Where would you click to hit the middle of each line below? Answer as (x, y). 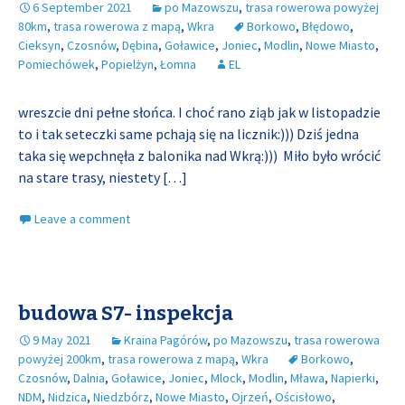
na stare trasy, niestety (90, 177)
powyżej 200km (60, 359)
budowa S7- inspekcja (126, 313)
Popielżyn (127, 64)
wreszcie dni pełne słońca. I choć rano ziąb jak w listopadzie (199, 112)
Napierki (353, 378)
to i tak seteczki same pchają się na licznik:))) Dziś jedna (188, 134)
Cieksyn (39, 45)
